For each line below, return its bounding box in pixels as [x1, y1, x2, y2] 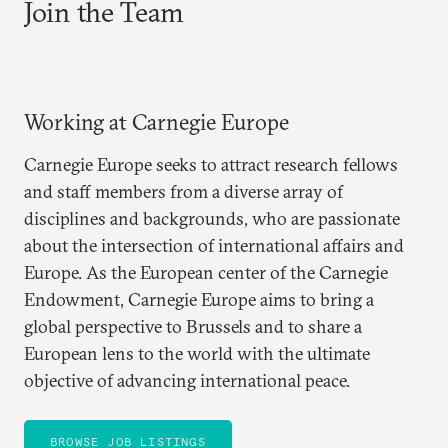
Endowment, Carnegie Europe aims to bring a [24, 287, 374, 311]
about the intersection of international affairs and [24, 233, 404, 257]
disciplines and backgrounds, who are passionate [24, 206, 400, 230]
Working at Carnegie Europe [24, 107, 289, 136]
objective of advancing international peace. [24, 368, 350, 392]
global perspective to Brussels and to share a [24, 314, 362, 338]
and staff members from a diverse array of [24, 179, 343, 203]
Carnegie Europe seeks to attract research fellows [24, 152, 398, 176]
